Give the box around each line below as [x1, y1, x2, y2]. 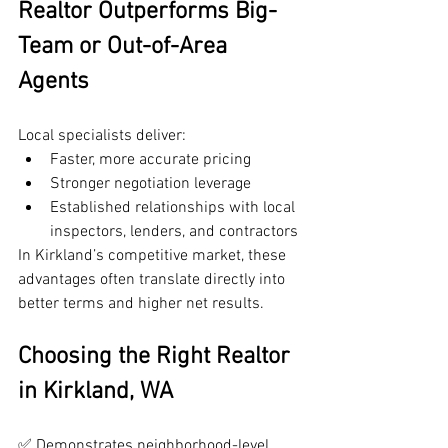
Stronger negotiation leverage [50, 174, 251, 195]
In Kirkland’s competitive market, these [18, 246, 290, 267]
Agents [18, 68, 89, 97]
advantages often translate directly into [18, 270, 289, 291]
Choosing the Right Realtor [18, 343, 296, 372]
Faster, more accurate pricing [50, 150, 251, 171]
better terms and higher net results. [18, 294, 264, 315]
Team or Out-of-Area [18, 33, 233, 62]
